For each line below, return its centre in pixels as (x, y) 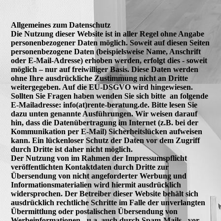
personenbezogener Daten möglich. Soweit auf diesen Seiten (110, 43)
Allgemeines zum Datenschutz (61, 25)
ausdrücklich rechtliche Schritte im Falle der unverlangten (108, 203)
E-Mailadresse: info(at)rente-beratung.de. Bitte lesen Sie (104, 105)
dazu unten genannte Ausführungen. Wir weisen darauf (104, 114)
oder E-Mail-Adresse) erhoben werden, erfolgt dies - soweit (109, 60)
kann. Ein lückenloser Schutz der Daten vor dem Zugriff (106, 140)
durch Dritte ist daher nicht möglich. (72, 149)
